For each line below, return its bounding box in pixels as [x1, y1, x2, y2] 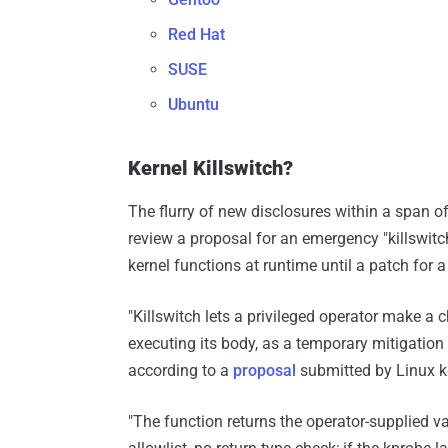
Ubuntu [168, 95, 219, 115]
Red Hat [168, 25, 225, 45]
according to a [128, 361, 233, 381]
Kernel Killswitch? [128, 156, 293, 181]
